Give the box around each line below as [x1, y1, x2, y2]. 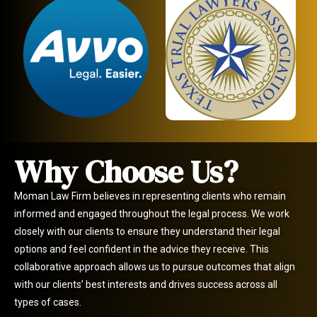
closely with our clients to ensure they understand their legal [14, 225, 280, 237]
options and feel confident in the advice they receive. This [14, 243, 269, 255]
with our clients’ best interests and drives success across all [14, 278, 277, 290]
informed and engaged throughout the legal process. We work [14, 207, 289, 219]
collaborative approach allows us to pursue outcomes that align [14, 260, 295, 272]
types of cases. [14, 296, 81, 308]
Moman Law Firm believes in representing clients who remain [14, 190, 286, 202]
